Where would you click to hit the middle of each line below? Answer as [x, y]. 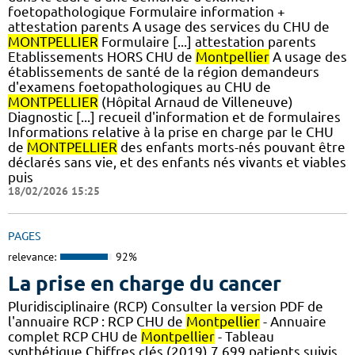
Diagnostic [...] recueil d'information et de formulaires [174, 117]
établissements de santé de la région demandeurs [164, 72]
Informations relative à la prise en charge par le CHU [171, 132]
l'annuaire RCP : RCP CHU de [97, 321]
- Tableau [244, 336]
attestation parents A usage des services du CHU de [169, 27]
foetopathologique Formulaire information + [147, 12]
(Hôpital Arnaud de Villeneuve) [196, 102]
